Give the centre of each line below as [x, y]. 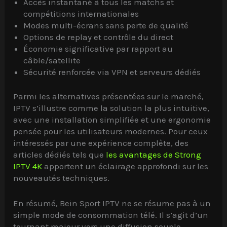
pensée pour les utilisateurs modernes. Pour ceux [111, 131]
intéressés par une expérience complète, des [101, 143]
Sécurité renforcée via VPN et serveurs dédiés [112, 72]
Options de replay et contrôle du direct [99, 37]
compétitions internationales [81, 13]
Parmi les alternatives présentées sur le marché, [109, 97]
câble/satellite [52, 60]
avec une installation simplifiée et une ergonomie [112, 120]
